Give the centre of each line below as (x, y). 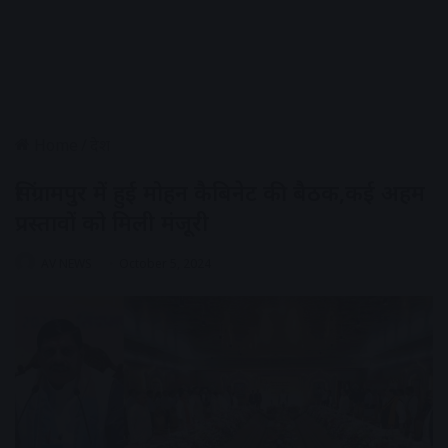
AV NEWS (66, 263)
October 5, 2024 (165, 263)
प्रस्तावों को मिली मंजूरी (112, 221)
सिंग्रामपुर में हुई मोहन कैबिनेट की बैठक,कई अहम (220, 191)
